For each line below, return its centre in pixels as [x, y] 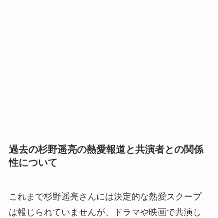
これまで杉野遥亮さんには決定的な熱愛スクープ [105, 196]
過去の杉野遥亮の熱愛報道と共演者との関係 [106, 150]
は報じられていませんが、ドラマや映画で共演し [105, 212]
